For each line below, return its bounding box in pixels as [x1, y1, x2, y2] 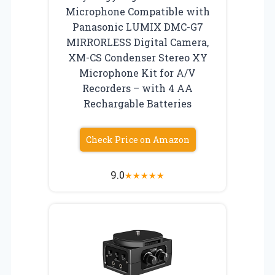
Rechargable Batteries [83, 96, 192, 110]
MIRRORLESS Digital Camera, [66, 35, 209, 48]
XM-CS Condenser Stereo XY [68, 50, 207, 64]
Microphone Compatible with [65, 4, 210, 18]
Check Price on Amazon [85, 133, 190, 145]
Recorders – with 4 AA [82, 81, 193, 95]
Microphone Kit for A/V [79, 66, 196, 79]
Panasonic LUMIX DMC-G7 [72, 20, 203, 33]
